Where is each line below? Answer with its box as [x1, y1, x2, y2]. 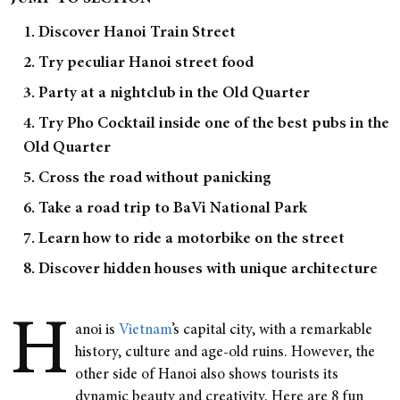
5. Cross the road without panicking [23, 171, 271, 187]
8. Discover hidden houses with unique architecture [23, 262, 381, 278]
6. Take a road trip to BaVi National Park [23, 201, 307, 217]
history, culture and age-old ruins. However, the [75, 346, 375, 361]
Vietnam [119, 323, 171, 338]
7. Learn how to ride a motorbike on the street [23, 231, 345, 247]
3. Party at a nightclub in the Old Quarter [23, 86, 313, 102]
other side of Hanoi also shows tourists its [75, 368, 338, 383]
